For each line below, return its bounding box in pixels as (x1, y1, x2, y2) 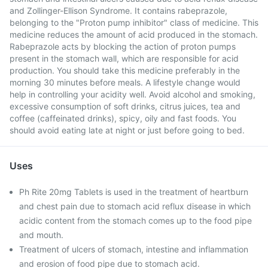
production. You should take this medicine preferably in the (10, 65, 240, 75)
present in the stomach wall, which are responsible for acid (10, 53, 239, 63)
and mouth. (19, 230, 63, 240)
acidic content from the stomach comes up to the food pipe (19, 215, 252, 226)
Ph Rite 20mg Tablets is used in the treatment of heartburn (19, 187, 248, 197)
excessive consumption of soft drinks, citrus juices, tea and (10, 101, 240, 111)
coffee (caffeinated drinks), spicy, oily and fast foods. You (10, 113, 236, 123)
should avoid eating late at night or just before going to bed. (10, 125, 245, 135)
